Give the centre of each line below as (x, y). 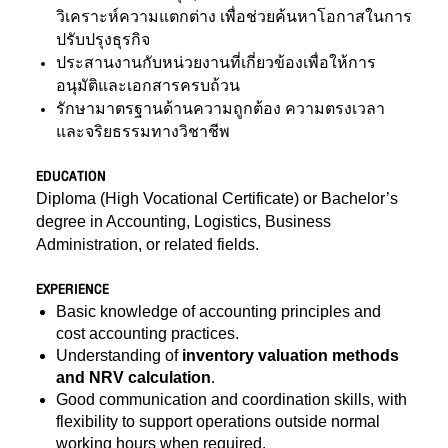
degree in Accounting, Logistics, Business (183, 221)
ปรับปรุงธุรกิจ (103, 39)
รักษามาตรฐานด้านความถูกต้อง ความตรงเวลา (220, 108)
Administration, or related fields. (147, 244)
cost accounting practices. (147, 333)
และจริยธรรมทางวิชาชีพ (143, 131)
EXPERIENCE (72, 289)
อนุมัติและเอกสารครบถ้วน (148, 85)
